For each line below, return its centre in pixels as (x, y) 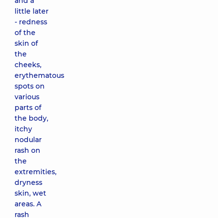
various (27, 97)
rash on (27, 150)
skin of (26, 43)
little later (32, 11)
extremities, (36, 172)
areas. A (28, 204)
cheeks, (28, 65)
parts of (28, 108)
